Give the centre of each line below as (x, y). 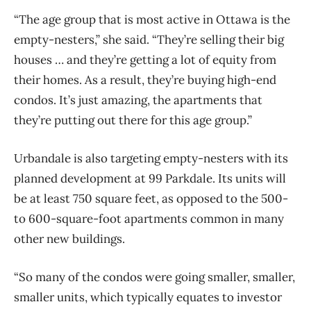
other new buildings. (69, 239)
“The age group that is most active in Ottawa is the (152, 20)
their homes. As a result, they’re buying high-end (145, 80)
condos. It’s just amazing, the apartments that (138, 100)
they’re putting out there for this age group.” (133, 120)
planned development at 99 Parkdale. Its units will (150, 179)
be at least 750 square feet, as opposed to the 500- (151, 199)
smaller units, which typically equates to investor (148, 297)
